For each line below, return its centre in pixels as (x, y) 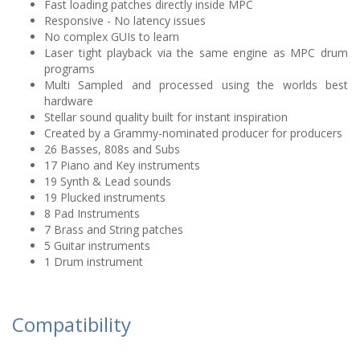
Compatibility (72, 324)
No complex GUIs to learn (112, 37)
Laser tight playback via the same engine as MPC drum (196, 53)
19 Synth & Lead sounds (108, 181)
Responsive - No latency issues (125, 20)
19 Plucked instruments (105, 197)
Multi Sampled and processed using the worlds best (196, 85)
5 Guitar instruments (97, 245)
